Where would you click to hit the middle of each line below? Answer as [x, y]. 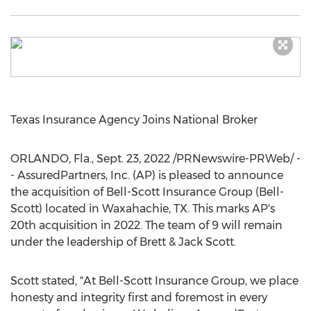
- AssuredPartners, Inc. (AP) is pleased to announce [147, 175]
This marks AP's [232, 209]
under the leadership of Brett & [94, 242]
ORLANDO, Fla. [51, 159]
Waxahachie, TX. [146, 209]
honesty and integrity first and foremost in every [139, 297]
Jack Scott [206, 242]
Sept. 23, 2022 [133, 159]
